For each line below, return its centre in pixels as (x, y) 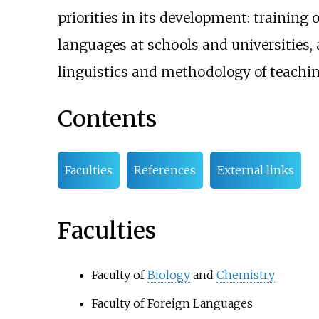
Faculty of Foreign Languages (172, 304)
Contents (107, 119)
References (164, 171)
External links (255, 171)
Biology (168, 275)
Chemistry (245, 275)
